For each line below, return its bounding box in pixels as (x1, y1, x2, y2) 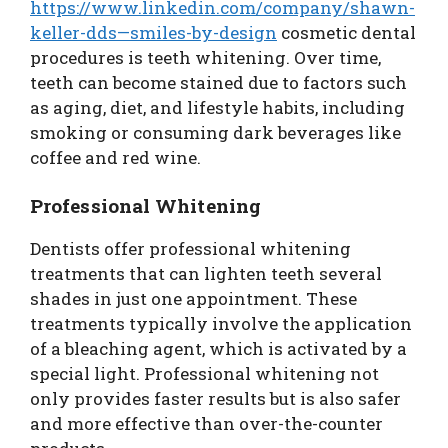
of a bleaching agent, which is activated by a (30, 336, 407, 360)
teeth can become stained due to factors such (30, 71, 407, 95)
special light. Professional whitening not (30, 361, 379, 385)
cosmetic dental (277, 21, 416, 45)
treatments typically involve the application (30, 311, 412, 335)
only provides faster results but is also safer (30, 386, 401, 410)
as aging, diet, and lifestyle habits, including (30, 96, 405, 120)
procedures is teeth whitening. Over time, (30, 46, 381, 70)
